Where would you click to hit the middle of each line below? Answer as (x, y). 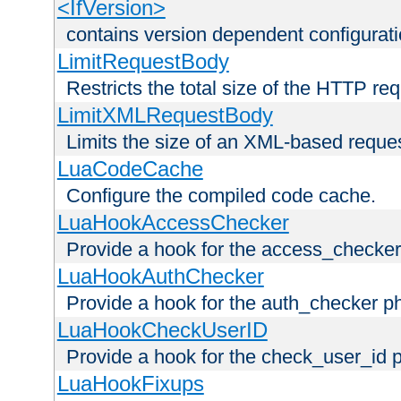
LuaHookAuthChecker (160, 276)
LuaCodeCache (130, 168)
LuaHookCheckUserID (162, 329)
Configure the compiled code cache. (221, 195)
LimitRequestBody (143, 61)
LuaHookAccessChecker (173, 222)
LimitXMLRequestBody (165, 115)
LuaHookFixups (130, 383)
